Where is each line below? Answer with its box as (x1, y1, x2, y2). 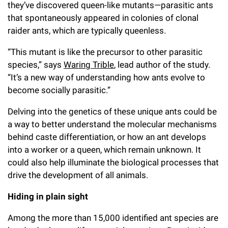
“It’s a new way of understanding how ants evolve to (8, 72, 205, 83)
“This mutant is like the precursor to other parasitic (8, 47, 203, 58)
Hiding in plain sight (8, 191, 88, 202)
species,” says (8, 60, 64, 70)
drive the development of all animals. (8, 170, 148, 181)
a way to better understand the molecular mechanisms (8, 119, 217, 130)
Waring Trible (64, 60, 114, 70)
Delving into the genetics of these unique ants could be (8, 106, 217, 117)
